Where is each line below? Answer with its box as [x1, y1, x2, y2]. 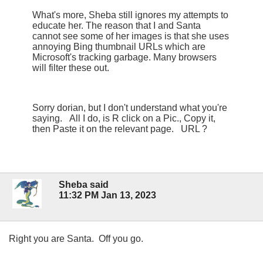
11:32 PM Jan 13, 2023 [59, 190, 156, 201]
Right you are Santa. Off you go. [9, 234, 143, 244]
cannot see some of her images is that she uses [32, 31, 229, 41]
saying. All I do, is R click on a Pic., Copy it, [32, 113, 215, 123]
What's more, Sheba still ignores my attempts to [32, 9, 228, 20]
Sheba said [59, 180, 109, 190]
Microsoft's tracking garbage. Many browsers [32, 52, 217, 62]
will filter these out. [32, 62, 109, 73]
